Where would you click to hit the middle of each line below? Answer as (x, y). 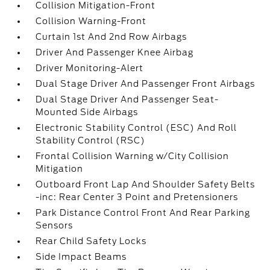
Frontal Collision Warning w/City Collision (133, 156)
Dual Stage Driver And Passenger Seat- (127, 99)
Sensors (55, 225)
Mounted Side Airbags (87, 112)
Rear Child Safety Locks (91, 241)
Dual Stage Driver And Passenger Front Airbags (146, 84)
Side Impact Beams (81, 257)
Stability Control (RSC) (91, 140)
